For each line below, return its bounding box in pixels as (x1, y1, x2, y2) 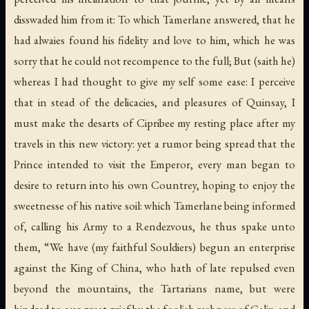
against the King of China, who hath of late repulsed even (14, 260, 295, 276)
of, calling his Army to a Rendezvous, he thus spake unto (14, 219, 295, 235)
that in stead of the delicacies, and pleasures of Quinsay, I (14, 94, 295, 110)
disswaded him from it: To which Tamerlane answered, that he (14, 12, 295, 28)
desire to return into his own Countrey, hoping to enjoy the (14, 177, 295, 193)
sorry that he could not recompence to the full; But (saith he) (14, 53, 295, 69)
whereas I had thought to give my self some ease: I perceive (14, 74, 295, 90)
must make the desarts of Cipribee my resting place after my (14, 115, 295, 131)
